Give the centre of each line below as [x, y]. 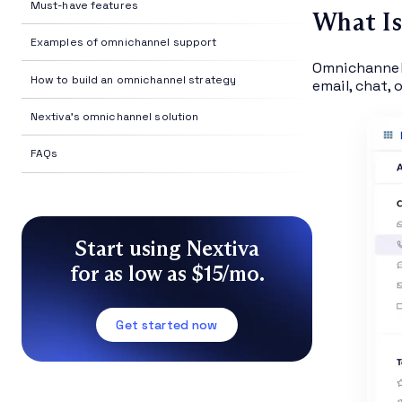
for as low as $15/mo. [167, 273]
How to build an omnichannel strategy [133, 79]
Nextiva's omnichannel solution [114, 116]
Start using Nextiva [167, 248]
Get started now [167, 324]
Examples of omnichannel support [123, 43]
